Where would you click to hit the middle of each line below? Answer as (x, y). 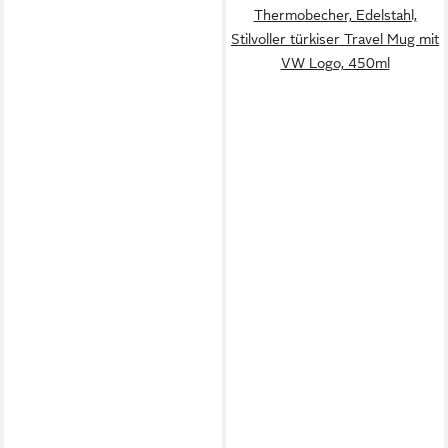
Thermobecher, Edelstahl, (335, 15)
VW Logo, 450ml (335, 63)
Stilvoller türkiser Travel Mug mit (335, 39)
